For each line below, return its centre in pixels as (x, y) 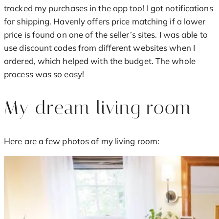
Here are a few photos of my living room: (82, 141)
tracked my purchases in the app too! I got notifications (109, 8)
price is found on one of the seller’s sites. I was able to (106, 35)
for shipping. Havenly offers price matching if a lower (105, 22)
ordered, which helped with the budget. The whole (100, 61)
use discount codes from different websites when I (99, 48)
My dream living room (98, 108)
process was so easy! (44, 74)
